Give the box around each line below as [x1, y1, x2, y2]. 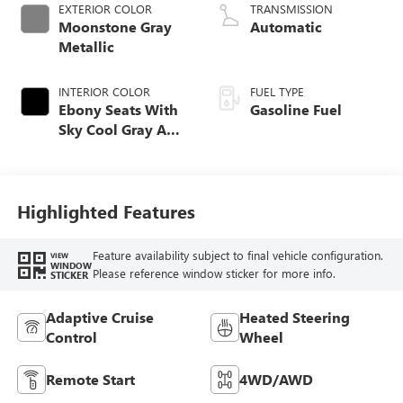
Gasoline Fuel [250, 99, 342, 119]
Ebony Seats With [58, 99, 178, 119]
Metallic [58, 36, 114, 56]
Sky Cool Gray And [58, 119, 184, 139]
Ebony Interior [58, 139, 157, 158]
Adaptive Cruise [45, 307, 154, 327]
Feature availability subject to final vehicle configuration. [92, 247, 383, 264]
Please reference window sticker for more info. [92, 265, 336, 282]
